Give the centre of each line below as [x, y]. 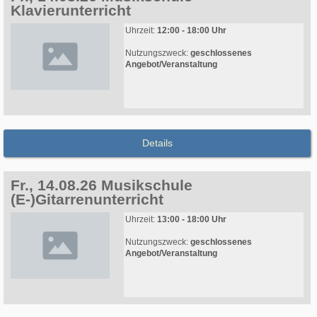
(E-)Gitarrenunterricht [87, 200]
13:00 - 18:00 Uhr [192, 220]
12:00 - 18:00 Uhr [192, 31]
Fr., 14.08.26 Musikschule [102, 185]
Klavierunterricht [71, 11]
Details [157, 143]
